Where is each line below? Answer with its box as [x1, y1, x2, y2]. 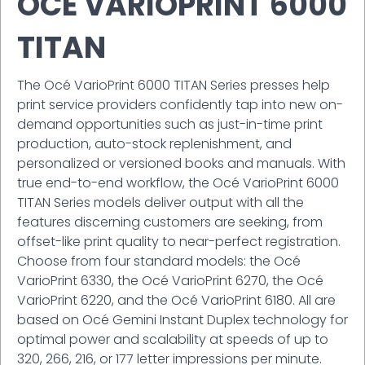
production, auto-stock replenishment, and [17, 134, 292, 153]
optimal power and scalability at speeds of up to [17, 329, 328, 349]
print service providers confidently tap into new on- [17, 95, 343, 114]
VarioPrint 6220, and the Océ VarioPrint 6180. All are [17, 290, 336, 310]
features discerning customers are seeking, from [17, 212, 323, 231]
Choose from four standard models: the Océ [17, 251, 301, 270]
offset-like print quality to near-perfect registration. [17, 231, 341, 251]
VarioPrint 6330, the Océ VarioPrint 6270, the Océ [17, 270, 323, 290]
